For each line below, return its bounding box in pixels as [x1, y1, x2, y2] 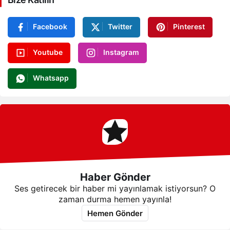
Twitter [108, 22, 132, 31]
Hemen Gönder [87, 208, 143, 218]
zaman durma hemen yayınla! [59, 194, 171, 205]
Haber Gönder [80, 171, 150, 184]
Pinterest [173, 22, 205, 31]
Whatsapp [33, 73, 69, 83]
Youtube [33, 47, 63, 56]
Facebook [33, 22, 67, 31]
